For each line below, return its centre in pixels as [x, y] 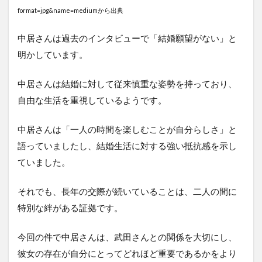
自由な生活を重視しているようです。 [92, 100]
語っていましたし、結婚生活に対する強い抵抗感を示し [127, 146]
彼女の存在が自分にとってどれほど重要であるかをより [127, 254]
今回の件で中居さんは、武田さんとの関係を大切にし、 [127, 237]
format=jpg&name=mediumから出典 [70, 11]
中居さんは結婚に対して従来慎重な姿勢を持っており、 [127, 84]
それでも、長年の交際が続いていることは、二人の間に [127, 192]
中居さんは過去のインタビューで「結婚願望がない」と [127, 38]
